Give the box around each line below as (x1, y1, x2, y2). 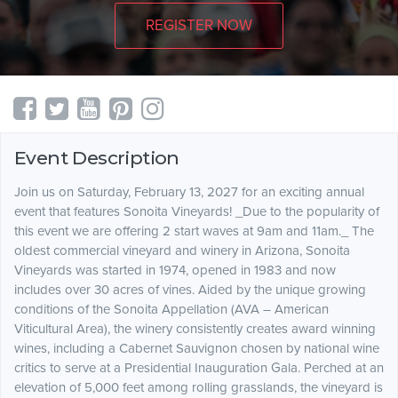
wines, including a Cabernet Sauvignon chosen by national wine (14, 340, 379, 357)
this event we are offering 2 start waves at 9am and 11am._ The (14, 223, 374, 240)
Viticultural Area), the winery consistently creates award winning (14, 321, 376, 338)
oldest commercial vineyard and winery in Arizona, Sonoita (14, 243, 350, 259)
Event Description (14, 147, 179, 170)
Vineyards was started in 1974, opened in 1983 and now (14, 262, 336, 279)
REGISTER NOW (146, 15, 252, 35)
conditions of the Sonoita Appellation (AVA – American (14, 301, 329, 318)
